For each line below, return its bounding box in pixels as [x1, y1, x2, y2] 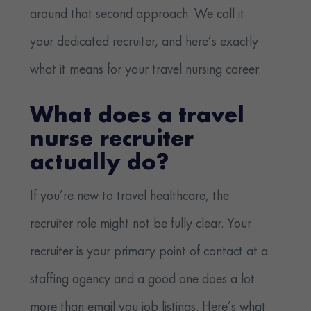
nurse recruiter [30, 128, 194, 153]
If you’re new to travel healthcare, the [30, 190, 230, 204]
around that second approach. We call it [30, 8, 245, 22]
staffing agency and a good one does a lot [30, 273, 255, 287]
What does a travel [30, 105, 245, 129]
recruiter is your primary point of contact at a [30, 245, 269, 260]
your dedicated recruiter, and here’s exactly [30, 35, 259, 50]
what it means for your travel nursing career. [30, 63, 262, 78]
